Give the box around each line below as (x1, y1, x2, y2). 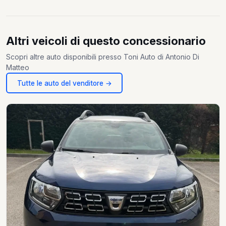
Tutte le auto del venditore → (17, 79, 112, 87)
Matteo (6, 63, 29, 72)
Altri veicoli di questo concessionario (6, 34, 206, 48)
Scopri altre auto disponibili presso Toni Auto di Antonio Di (6, 52, 199, 62)
